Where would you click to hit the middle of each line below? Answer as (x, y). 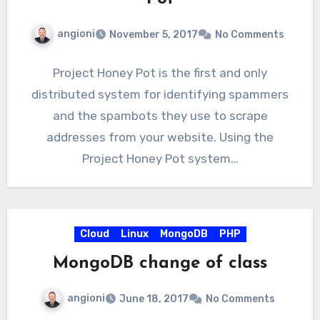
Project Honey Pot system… (160, 158)
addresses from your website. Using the (160, 137)
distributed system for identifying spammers (160, 94)
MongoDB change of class (160, 263)
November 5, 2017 (154, 34)
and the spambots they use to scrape (160, 115)
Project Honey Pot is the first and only (160, 72)
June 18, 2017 (154, 299)
